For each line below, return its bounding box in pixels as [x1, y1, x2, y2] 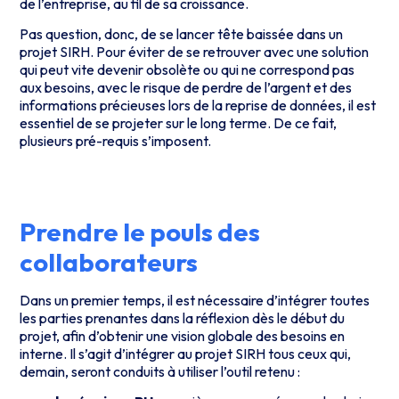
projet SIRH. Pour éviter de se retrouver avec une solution [20, 43, 370, 61]
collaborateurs [20, 245, 199, 278]
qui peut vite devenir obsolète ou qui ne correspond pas [20, 61, 355, 79]
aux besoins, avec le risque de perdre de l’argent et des [20, 78, 353, 97]
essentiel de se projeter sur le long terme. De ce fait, [20, 114, 338, 133]
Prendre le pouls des [20, 215, 261, 248]
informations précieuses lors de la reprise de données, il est [20, 96, 377, 115]
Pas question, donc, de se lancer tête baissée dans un [20, 25, 344, 44]
